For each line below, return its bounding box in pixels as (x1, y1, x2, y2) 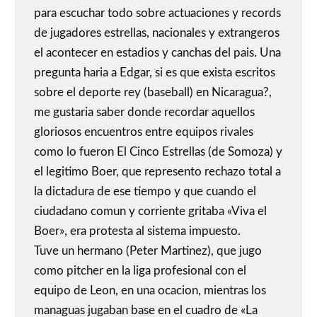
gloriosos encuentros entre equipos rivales (34, 126, 254, 139)
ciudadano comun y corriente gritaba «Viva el (34, 205, 267, 218)
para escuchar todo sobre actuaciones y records (34, 7, 282, 20)
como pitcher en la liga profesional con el (34, 265, 247, 277)
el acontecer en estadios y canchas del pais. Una (34, 47, 282, 59)
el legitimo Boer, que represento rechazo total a (34, 166, 282, 178)
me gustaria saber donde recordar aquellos (34, 106, 255, 119)
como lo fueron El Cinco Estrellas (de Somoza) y (34, 146, 283, 158)
